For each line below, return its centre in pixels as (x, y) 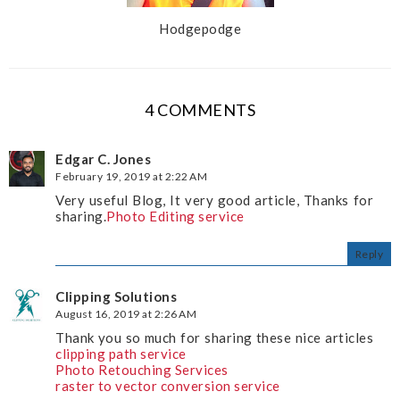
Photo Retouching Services (142, 370)
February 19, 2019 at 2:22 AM (131, 177)
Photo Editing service (175, 217)
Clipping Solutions (116, 297)
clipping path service (121, 354)
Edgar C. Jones (103, 159)
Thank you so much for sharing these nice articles (214, 338)
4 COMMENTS (200, 110)
